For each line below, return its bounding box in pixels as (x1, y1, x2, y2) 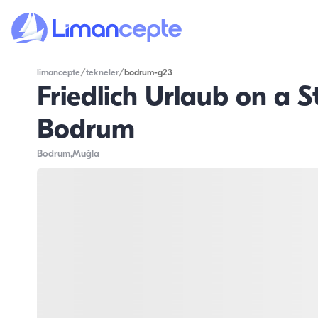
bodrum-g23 (124, 68, 172, 77)
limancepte (36, 68, 80, 77)
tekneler (85, 68, 119, 77)
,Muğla (70, 149, 99, 159)
